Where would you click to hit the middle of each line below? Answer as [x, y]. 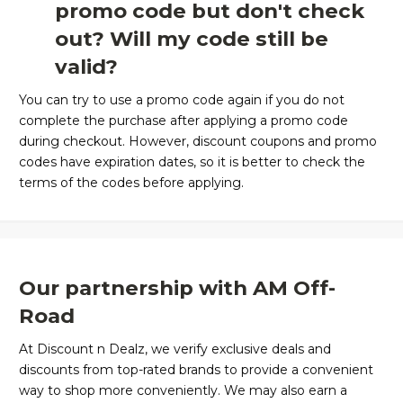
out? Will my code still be [192, 39]
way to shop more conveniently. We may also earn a [183, 391]
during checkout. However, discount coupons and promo [198, 142]
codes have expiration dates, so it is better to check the [192, 162]
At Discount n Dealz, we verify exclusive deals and [175, 349]
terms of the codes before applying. [133, 183]
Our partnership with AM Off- [177, 288]
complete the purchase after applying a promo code [184, 121]
